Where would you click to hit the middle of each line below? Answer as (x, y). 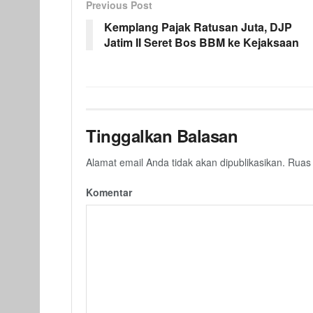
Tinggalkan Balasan (162, 136)
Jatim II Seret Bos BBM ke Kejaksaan (202, 43)
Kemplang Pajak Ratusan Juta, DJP (198, 27)
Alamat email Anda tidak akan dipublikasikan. (185, 162)
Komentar (109, 192)
